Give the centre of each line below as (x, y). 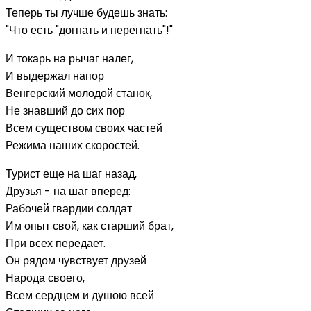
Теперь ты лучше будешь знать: (86, 12)
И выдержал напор (55, 76)
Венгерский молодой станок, (79, 93)
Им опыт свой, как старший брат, (90, 226)
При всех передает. (56, 243)
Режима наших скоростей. (73, 145)
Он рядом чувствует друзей (76, 260)
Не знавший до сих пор (65, 110)
